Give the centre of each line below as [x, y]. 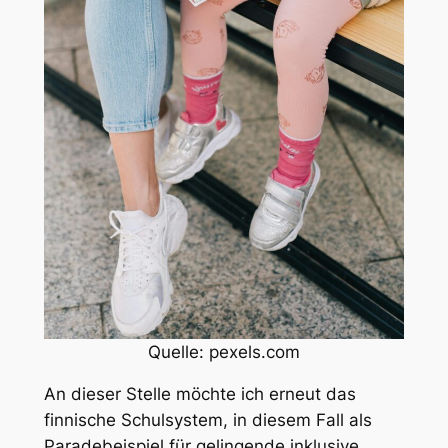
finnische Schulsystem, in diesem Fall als [207, 420]
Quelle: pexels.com [224, 351]
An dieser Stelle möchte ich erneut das [199, 394]
